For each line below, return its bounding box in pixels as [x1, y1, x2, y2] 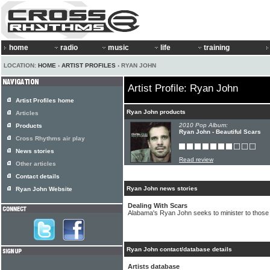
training [204, 43, 230, 52]
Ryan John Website [16, 186, 72, 192]
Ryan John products [127, 108, 186, 115]
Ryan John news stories [127, 185, 198, 192]
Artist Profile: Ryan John [128, 83, 238, 94]
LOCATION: [4, 62, 38, 69]
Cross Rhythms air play [16, 135, 85, 142]
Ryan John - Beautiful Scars [179, 128, 261, 135]
